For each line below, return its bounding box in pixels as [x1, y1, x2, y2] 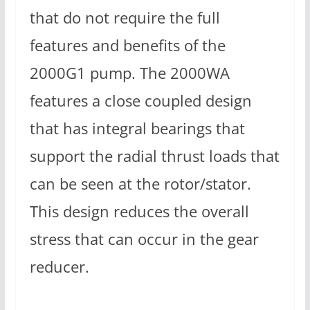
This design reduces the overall [29, 201, 249, 223]
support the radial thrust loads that [29, 145, 280, 167]
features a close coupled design [29, 90, 252, 112]
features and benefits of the [29, 35, 226, 57]
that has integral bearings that [29, 118, 245, 140]
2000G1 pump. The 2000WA [29, 62, 230, 84]
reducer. [29, 256, 89, 278]
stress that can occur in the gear [29, 228, 259, 250]
